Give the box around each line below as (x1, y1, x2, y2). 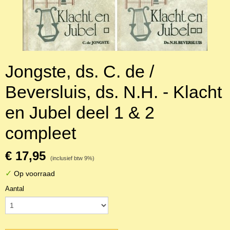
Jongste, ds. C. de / (5, 62, 154, 81)
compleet (5, 123, 76, 143)
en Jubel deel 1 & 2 (5, 103, 155, 122)
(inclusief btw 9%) (50, 155, 94, 161)
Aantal (5, 185, 24, 193)
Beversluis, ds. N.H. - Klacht (5, 82, 222, 102)
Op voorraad (12, 169, 55, 178)
